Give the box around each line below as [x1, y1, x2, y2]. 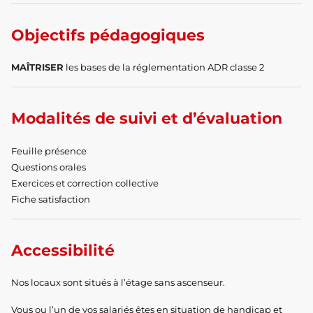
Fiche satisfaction [11, 193, 90, 205]
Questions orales [11, 161, 86, 173]
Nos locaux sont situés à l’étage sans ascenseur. [11, 276, 225, 288]
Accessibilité [11, 240, 115, 260]
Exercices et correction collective [11, 177, 159, 189]
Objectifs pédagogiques [11, 25, 205, 45]
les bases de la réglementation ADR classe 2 [64, 61, 264, 73]
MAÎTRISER [11, 61, 64, 73]
